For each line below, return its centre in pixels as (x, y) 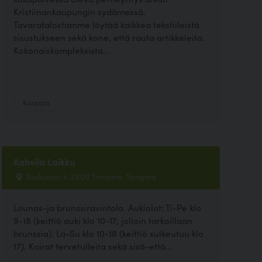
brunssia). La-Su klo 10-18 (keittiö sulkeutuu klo (108, 233)
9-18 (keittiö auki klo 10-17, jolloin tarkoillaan (103, 220)
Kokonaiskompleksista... (61, 50)
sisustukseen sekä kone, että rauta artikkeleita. (109, 37)
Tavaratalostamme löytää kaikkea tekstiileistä (106, 24)
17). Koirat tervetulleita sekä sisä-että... (93, 246)
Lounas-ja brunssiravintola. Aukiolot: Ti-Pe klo (107, 207)
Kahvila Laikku (44, 161)
